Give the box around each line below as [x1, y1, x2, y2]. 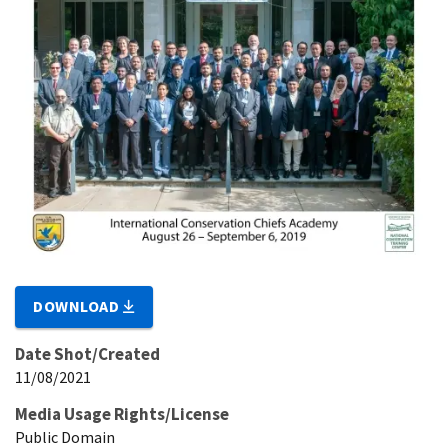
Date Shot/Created [15, 343, 160, 366]
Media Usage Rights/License [15, 403, 229, 426]
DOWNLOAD [33, 296, 124, 317]
